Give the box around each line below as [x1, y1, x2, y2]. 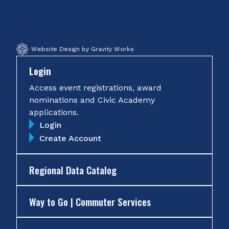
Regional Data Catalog [29, 162, 117, 177]
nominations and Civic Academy [29, 95, 155, 105]
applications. [29, 107, 79, 117]
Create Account [39, 133, 101, 143]
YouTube [78, 4, 119, 15]
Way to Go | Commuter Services [29, 194, 151, 209]
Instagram [60, 4, 110, 15]
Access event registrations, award [29, 82, 162, 93]
